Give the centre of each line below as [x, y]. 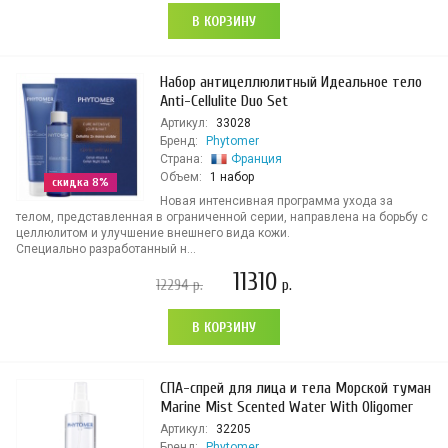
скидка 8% [80, 182]
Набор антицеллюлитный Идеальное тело [291, 82]
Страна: [181, 159]
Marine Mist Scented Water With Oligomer [286, 407]
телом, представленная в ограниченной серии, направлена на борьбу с [222, 217]
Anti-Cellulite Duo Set [224, 101]
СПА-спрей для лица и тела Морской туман [295, 388]
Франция [256, 159]
